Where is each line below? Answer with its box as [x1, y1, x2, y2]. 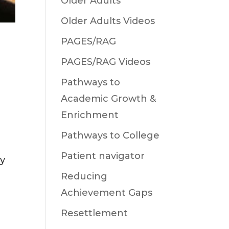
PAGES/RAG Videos [61, 56, 151, 67]
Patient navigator [61, 150, 145, 162]
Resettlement [61, 208, 128, 219]
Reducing [61, 171, 108, 182]
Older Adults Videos [61, 15, 155, 27]
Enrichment [61, 109, 119, 121]
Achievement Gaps [61, 187, 153, 198]
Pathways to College [61, 130, 160, 141]
